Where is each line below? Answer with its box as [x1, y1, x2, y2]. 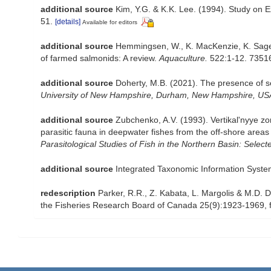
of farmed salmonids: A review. [41, 53, 159, 64]
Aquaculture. [159, 53, 207, 64]
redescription [41, 188, 96, 198]
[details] [55, 18, 80, 27]
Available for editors [82, 19, 137, 26]
